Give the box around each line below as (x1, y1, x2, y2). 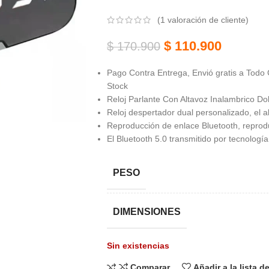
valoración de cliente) (165, 15, 249, 25)
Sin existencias (106, 241, 169, 251)
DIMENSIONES (112, 207, 181, 217)
